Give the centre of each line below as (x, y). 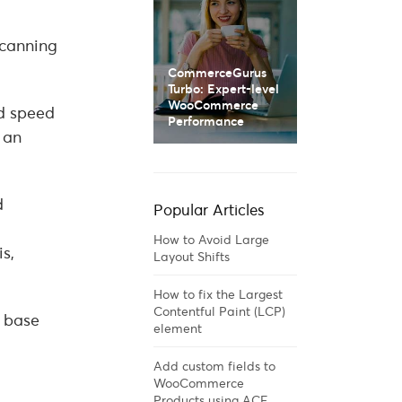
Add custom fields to (214, 366)
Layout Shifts (192, 256)
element (178, 328)
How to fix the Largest (218, 294)
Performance (206, 121)
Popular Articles (209, 210)
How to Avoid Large (211, 239)
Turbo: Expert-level (223, 88)
